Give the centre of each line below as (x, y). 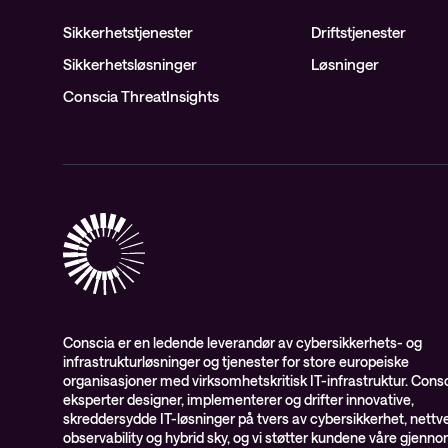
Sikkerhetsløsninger (130, 64)
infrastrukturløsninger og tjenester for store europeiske (236, 361)
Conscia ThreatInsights (141, 96)
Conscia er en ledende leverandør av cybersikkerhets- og (242, 342)
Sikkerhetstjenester (128, 32)
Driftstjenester (359, 32)
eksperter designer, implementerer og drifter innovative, (238, 399)
